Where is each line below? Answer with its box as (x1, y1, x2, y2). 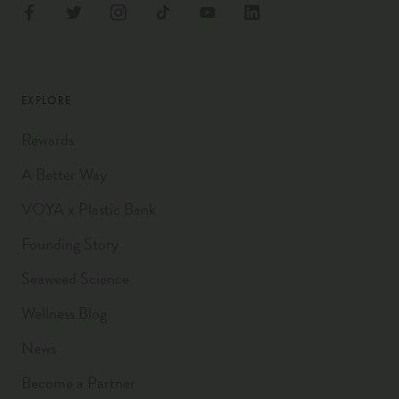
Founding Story (21, 232, 118, 256)
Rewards (21, 127, 74, 152)
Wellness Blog (21, 301, 107, 326)
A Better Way (21, 162, 107, 187)
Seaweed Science (21, 266, 129, 291)
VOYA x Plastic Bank (21, 197, 156, 222)
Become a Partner (21, 370, 135, 395)
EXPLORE (21, 93, 72, 109)
